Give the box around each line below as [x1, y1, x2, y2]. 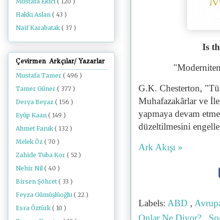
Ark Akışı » [138, 142, 183, 153]
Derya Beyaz [16, 98, 55, 106]
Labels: [138, 197, 167, 208]
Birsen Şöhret [16, 177, 58, 185]
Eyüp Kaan [16, 111, 48, 119]
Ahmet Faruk [16, 124, 55, 132]
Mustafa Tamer [16, 71, 63, 79]
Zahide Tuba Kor [16, 151, 67, 159]
